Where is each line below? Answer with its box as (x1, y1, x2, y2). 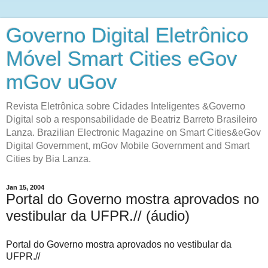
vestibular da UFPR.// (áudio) (6, 208, 190, 224)
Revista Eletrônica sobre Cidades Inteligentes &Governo (6, 101, 245, 111)
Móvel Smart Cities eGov (6, 47, 237, 70)
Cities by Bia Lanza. (6, 154, 91, 164)
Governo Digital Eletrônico (6, 24, 248, 47)
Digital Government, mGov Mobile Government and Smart (6, 141, 249, 151)
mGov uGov (6, 71, 117, 93)
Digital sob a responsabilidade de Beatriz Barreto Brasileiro (6, 114, 257, 124)
